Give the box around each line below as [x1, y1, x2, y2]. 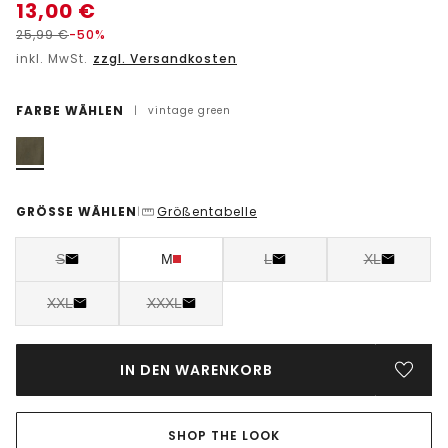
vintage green [148, 102, 231, 118]
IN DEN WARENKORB [119, 359, 273, 380]
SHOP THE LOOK [168, 426, 280, 444]
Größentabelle [157, 202, 257, 220]
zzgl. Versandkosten [93, 49, 237, 67]
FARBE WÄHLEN [16, 101, 124, 119]
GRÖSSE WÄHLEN [16, 202, 137, 220]
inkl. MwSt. [16, 49, 92, 67]
